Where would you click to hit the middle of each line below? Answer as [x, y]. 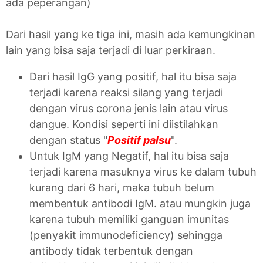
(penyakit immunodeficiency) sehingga [126, 235]
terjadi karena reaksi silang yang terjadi [126, 92]
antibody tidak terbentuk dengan [111, 251]
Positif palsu [139, 140]
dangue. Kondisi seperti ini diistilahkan [124, 124]
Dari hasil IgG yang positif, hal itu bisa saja [133, 76]
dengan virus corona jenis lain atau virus [129, 108]
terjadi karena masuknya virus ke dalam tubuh [143, 171]
